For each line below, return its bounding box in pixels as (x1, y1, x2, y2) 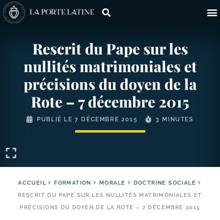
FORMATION (54, 180, 91, 186)
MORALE (99, 180, 126, 186)
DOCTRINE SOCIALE (133, 180, 196, 186)
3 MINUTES (156, 116, 193, 123)
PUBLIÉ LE (37, 116, 75, 123)
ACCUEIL (18, 180, 46, 186)
